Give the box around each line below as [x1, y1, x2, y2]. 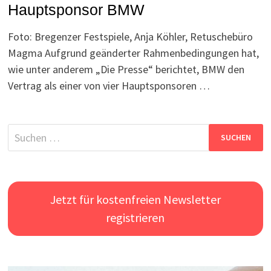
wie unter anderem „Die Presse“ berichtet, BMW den [8, 62, 245, 76]
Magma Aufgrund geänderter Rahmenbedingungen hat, [8, 45, 260, 60]
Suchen [7, 124, 40, 139]
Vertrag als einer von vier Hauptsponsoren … [8, 78, 211, 93]
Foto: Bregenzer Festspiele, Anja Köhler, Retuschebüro [8, 29, 253, 44]
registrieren [106, 210, 165, 226]
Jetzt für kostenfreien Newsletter [50, 192, 221, 207]
